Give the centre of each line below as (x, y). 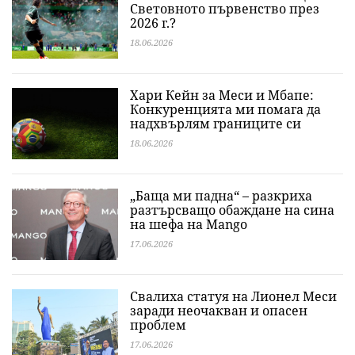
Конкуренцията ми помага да (225, 109)
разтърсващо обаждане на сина (232, 210)
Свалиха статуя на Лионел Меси (233, 296)
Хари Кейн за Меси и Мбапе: (222, 95)
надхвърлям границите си (216, 124)
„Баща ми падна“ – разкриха (221, 196)
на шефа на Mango (189, 224)
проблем (158, 325)
